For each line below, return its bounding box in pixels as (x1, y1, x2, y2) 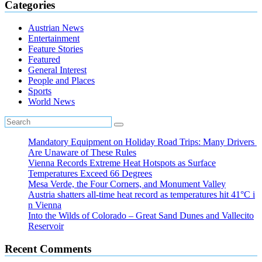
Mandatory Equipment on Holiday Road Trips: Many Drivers (28, 137, 257, 147)
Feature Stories (28, 44, 83, 54)
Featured (28, 54, 60, 65)
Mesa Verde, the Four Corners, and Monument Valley (28, 179, 226, 189)
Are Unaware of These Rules (28, 147, 136, 158)
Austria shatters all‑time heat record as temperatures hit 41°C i (28, 189, 255, 200)
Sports (28, 86, 51, 96)
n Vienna (28, 200, 61, 211)
